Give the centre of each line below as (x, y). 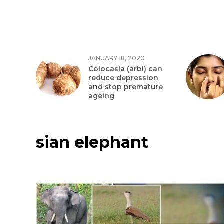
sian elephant (92, 142)
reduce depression (123, 78)
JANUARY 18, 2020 (117, 58)
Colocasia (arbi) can (125, 69)
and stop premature (126, 87)
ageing (101, 96)
